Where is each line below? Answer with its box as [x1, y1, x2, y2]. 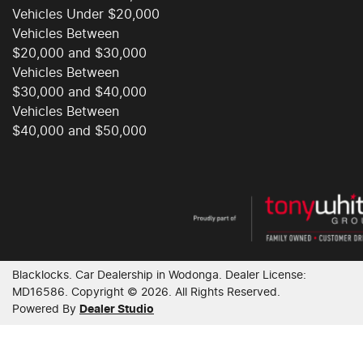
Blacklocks [12, 270, 69, 281]
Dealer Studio [79, 304, 154, 315]
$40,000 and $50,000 [12, 125, 147, 138]
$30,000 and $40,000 [12, 86, 147, 99]
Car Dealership [75, 270, 153, 281]
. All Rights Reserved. [169, 287, 280, 298]
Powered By [12, 304, 79, 315]
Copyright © [71, 287, 141, 298]
